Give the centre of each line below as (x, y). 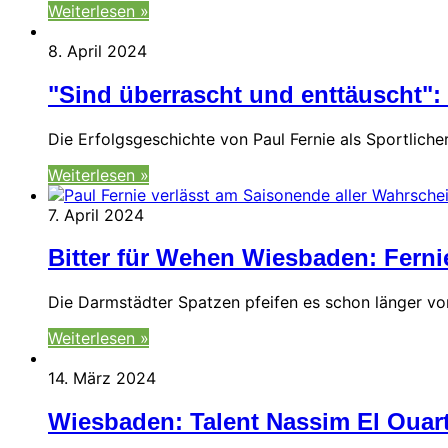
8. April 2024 (97, 50)
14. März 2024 (102, 378)
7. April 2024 (96, 214)
